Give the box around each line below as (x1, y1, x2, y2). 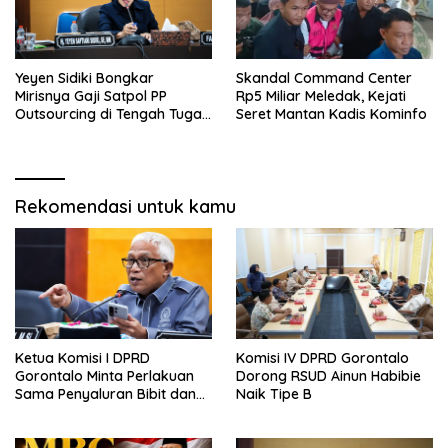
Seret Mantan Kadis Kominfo (236, 105, 427, 124)
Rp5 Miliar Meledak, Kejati (236, 87, 406, 106)
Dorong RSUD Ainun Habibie (236, 367, 421, 386)
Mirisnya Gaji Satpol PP (15, 87, 167, 106)
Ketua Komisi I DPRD (15, 349, 150, 368)
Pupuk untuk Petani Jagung (15, 403, 197, 422)
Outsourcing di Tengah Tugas (15, 105, 209, 124)
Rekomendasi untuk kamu (15, 195, 236, 219)
